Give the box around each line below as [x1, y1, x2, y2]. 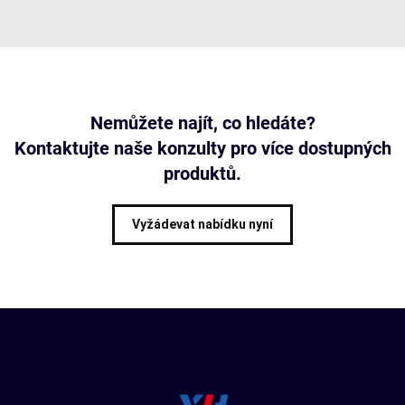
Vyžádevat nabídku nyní [132, 217, 273, 231]
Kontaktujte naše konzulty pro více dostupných [14, 137, 391, 159]
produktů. [164, 163, 241, 184]
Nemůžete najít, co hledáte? [89, 112, 316, 134]
